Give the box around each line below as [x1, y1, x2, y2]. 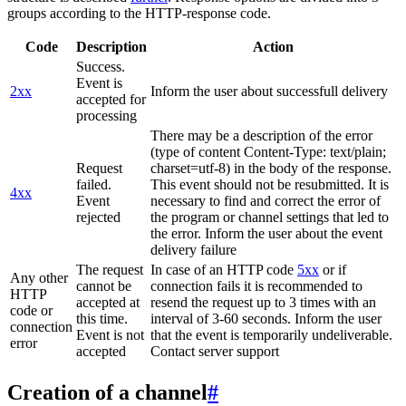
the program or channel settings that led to [150, 208, 389, 225]
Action [253, 38, 294, 54]
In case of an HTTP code [150, 261, 297, 277]
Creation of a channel [7, 380, 208, 404]
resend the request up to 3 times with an [150, 294, 376, 310]
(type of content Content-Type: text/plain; [150, 143, 386, 159]
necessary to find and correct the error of [150, 192, 381, 208]
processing [76, 107, 137, 123]
